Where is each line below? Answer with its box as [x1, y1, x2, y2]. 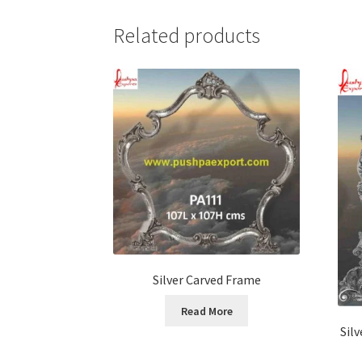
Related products [113, 22, 261, 48]
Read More [180, 303, 233, 318]
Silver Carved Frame [152, 271, 261, 288]
